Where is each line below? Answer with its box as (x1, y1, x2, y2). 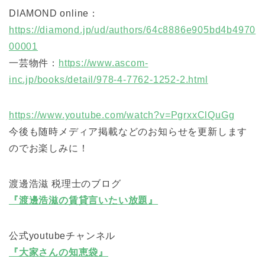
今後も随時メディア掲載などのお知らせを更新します (9, 127, 248, 137)
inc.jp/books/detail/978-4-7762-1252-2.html (9, 75, 208, 85)
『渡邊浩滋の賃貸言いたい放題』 (9, 195, 159, 206)
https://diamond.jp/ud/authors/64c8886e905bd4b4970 (9, 25, 256, 35)
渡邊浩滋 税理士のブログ (9, 179, 121, 189)
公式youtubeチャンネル (9, 231, 116, 241)
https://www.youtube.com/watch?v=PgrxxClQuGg (9, 110, 235, 121)
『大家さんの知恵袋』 (9, 247, 109, 258)
